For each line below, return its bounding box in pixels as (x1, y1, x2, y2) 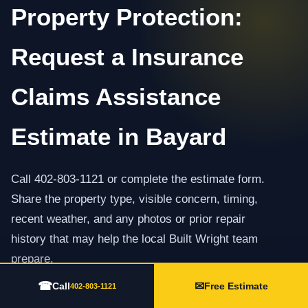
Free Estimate (203, 280, 268, 291)
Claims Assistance (11, 83, 221, 111)
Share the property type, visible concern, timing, (11, 191, 258, 206)
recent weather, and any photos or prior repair (11, 211, 245, 225)
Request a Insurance (11, 43, 243, 71)
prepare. (11, 251, 54, 265)
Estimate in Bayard (11, 123, 226, 151)
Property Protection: (11, 3, 243, 31)
